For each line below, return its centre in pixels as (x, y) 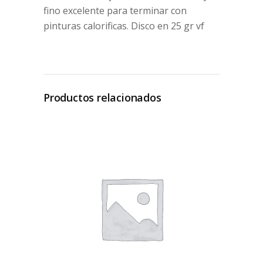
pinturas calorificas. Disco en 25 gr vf (124, 26)
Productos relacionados (102, 98)
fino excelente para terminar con (115, 11)
